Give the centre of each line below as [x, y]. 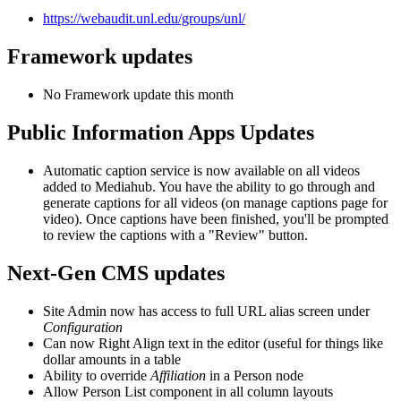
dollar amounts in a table [112, 359]
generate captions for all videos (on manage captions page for [215, 202]
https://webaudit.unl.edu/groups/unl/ [144, 19]
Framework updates [100, 57]
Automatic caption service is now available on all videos [201, 170]
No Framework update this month [138, 95]
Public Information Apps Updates [161, 133]
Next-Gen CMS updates [116, 273]
